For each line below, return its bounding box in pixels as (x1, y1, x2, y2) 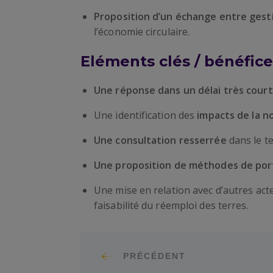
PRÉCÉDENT (123, 251, 186, 261)
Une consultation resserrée (94, 133, 229, 147)
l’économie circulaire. (94, 25, 190, 38)
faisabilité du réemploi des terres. (94, 199, 249, 212)
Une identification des (94, 108, 197, 122)
